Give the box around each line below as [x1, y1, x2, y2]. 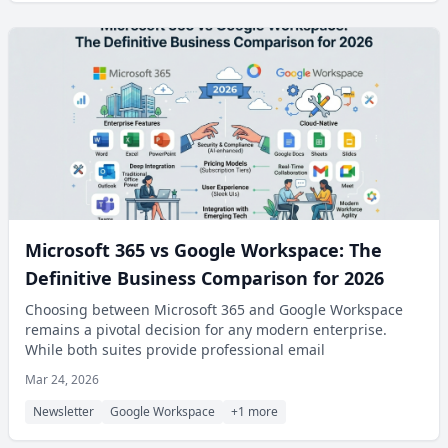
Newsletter [33, 403, 94, 420]
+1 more [231, 403, 278, 420]
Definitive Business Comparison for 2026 [25, 266, 384, 290]
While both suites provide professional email [25, 340, 325, 359]
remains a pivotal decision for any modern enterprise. [25, 320, 387, 339]
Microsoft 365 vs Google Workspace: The [25, 238, 382, 262]
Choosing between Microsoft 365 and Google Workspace [25, 300, 403, 319]
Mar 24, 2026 [25, 371, 99, 388]
